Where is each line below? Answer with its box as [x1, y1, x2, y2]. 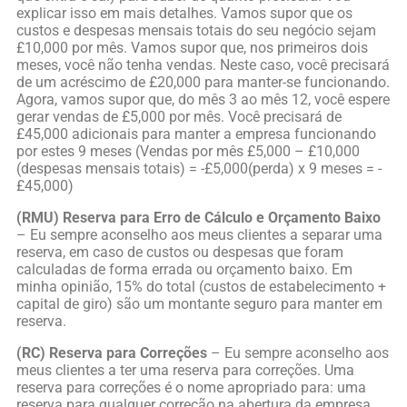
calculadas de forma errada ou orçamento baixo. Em [16, 260, 352, 278]
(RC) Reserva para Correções [16, 343, 207, 362]
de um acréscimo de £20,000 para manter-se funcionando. [16, 73, 390, 91]
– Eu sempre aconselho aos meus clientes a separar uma [16, 225, 382, 243]
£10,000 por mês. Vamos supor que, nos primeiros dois [16, 38, 368, 56]
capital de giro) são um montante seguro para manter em [16, 294, 382, 313]
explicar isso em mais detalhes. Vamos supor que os [16, 4, 352, 22]
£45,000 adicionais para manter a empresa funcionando [16, 124, 376, 143]
